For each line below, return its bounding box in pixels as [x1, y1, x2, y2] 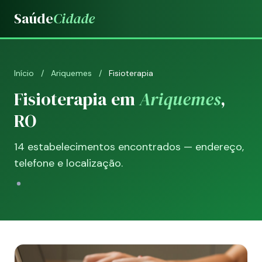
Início [14, 68, 34, 78]
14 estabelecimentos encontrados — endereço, [14, 140, 244, 154]
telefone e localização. [14, 156, 123, 170]
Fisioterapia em [14, 87, 139, 111]
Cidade [53, 9, 95, 28]
